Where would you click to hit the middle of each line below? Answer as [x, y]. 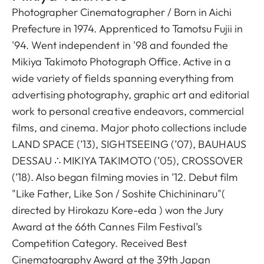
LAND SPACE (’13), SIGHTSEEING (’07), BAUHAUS [129, 144]
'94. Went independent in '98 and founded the [120, 45]
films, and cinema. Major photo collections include [130, 128]
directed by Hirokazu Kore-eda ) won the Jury [118, 210]
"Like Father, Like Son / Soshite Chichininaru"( [119, 194]
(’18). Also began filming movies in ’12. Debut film [125, 177]
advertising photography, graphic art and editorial [131, 95]
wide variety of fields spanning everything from [123, 78]
